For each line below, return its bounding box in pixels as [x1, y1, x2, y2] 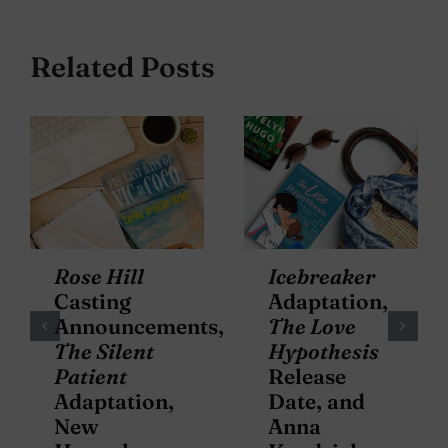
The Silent [54, 337, 154, 364]
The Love [268, 312, 356, 339]
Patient [54, 362, 127, 389]
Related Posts [30, 50, 215, 84]
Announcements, [54, 312, 224, 339]
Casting [54, 287, 131, 314]
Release [268, 362, 346, 389]
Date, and [268, 387, 365, 414]
